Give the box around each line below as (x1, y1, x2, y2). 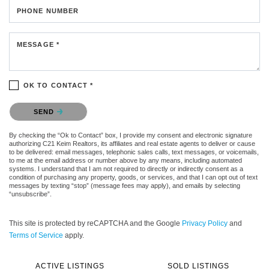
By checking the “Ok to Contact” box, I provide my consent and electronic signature (9, 131, 252, 139)
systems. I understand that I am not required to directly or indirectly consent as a (9, 165, 243, 172)
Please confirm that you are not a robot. (9, 100, 147, 109)
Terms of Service (9, 231, 63, 240)
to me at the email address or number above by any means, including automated (9, 156, 242, 164)
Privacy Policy (182, 219, 228, 228)
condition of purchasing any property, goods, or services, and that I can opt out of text (9, 173, 258, 181)
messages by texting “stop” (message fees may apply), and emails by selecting (9, 181, 240, 189)
